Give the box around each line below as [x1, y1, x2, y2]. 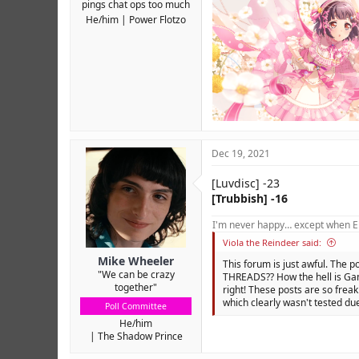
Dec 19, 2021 [212, 146, 270, 160]
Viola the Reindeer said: [223, 236, 321, 248]
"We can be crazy [97, 267, 175, 281]
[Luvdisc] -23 [212, 175, 280, 191]
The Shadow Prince [97, 329, 183, 343]
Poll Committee [105, 300, 167, 312]
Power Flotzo [129, 12, 186, 26]
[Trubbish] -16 [212, 190, 288, 206]
